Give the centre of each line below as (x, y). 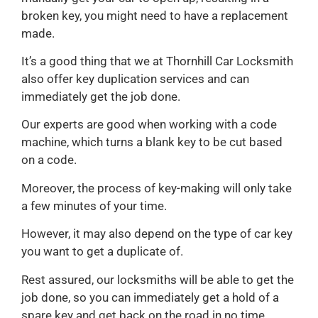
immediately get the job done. (101, 97)
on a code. (49, 160)
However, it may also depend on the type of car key (157, 234)
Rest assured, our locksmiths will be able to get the (158, 279)
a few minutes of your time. (94, 205)
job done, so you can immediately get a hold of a (150, 297)
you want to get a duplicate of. (102, 252)
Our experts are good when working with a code (149, 125)
